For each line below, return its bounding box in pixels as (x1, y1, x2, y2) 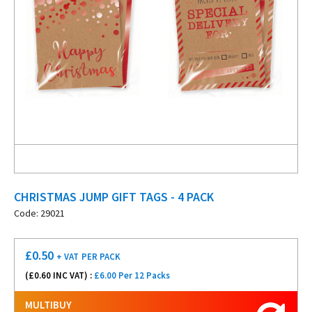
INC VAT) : (51, 270, 94, 281)
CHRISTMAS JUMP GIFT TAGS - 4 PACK (14, 189, 214, 205)
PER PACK (81, 251, 120, 263)
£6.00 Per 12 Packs (94, 270, 170, 281)
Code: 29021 (14, 207, 65, 219)
